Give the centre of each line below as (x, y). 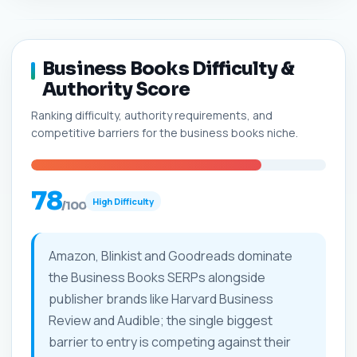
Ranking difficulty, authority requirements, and (152, 115)
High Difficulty (124, 201)
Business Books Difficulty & (169, 69)
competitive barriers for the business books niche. (165, 133)
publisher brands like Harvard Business (161, 299)
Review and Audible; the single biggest (161, 320)
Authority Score (116, 90)
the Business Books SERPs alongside (157, 277)
